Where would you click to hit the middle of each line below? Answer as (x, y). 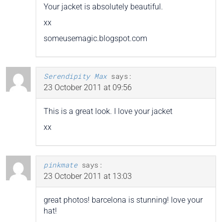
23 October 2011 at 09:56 (88, 88)
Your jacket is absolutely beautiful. (103, 7)
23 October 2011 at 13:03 (88, 176)
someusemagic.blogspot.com (95, 39)
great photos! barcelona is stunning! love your (123, 200)
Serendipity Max (75, 76)
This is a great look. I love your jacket (108, 111)
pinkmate (60, 165)
